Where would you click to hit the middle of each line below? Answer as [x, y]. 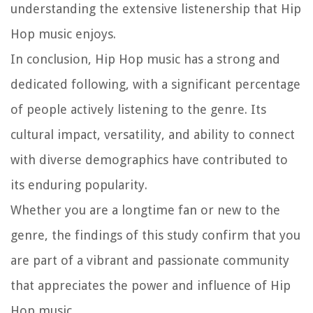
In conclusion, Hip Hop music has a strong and [145, 59]
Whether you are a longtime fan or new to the [145, 210]
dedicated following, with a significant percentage [155, 84]
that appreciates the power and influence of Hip [151, 285]
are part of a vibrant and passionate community [150, 260]
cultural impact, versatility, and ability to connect [153, 134]
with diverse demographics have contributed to [149, 159]
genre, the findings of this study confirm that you [155, 235]
